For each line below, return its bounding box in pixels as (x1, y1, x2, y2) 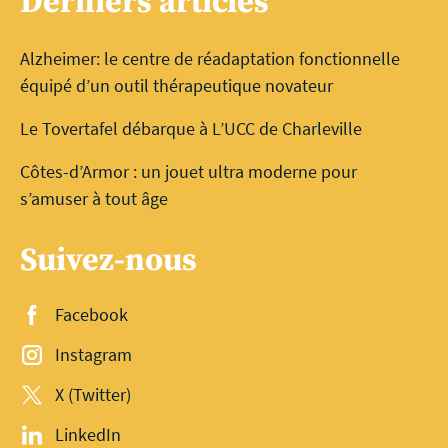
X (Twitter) (55, 382, 132, 406)
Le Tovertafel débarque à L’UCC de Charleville (20, 116, 362, 140)
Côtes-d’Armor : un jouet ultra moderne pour (20, 159, 357, 183)
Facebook (55, 302, 129, 326)
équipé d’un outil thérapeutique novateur (20, 73, 333, 97)
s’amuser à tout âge (20, 186, 168, 210)
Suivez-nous (20, 240, 197, 281)
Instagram (55, 342, 133, 366)
